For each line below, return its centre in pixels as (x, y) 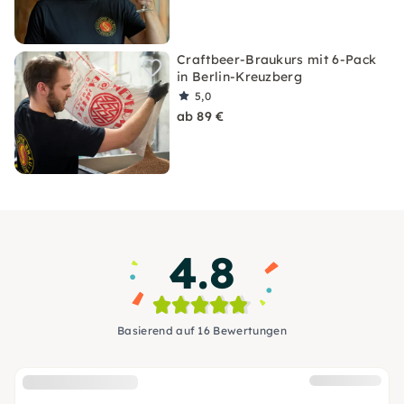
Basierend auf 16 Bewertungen (202, 331)
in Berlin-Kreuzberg (240, 77)
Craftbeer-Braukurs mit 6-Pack (277, 60)
